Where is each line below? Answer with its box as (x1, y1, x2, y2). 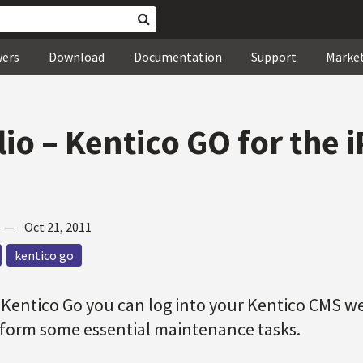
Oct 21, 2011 (24, 219, 92, 235)
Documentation (134, 49, 222, 65)
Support (251, 49, 297, 65)
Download (49, 49, 105, 65)
